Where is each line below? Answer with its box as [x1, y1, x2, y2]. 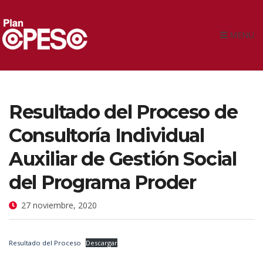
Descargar [86, 238, 118, 247]
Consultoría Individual [9, 123, 204, 147]
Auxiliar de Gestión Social [9, 147, 237, 170]
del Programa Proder [9, 170, 196, 194]
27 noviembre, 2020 [21, 199, 97, 211]
